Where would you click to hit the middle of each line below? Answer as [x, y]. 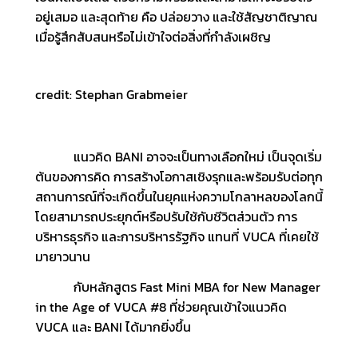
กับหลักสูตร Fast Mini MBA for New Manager [177, 287]
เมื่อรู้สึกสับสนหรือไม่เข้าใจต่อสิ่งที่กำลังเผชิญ [153, 37]
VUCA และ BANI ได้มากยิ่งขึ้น [113, 327]
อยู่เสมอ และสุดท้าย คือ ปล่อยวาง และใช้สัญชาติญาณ [176, 17]
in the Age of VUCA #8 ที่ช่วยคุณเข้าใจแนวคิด [161, 307]
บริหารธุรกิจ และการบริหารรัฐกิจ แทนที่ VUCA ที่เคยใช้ [177, 236]
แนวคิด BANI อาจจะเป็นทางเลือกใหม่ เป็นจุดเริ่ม [178, 156]
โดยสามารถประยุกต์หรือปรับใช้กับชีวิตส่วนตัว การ [166, 216]
